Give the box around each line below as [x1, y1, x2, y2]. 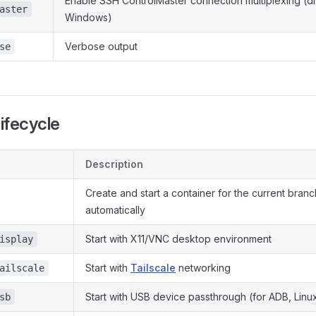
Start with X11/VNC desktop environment [85, 233, 272, 245]
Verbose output [65, 40, 138, 52]
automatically [85, 204, 145, 216]
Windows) [65, 11, 112, 23]
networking [176, 262, 231, 274]
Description [85, 158, 143, 170]
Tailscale [130, 262, 176, 274]
